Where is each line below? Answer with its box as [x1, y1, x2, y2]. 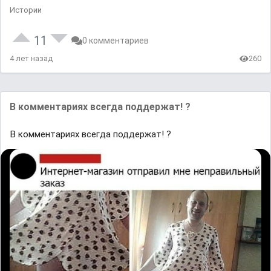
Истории [10, 5, 42, 15]
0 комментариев [82, 36, 149, 46]
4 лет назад [10, 54, 53, 64]
